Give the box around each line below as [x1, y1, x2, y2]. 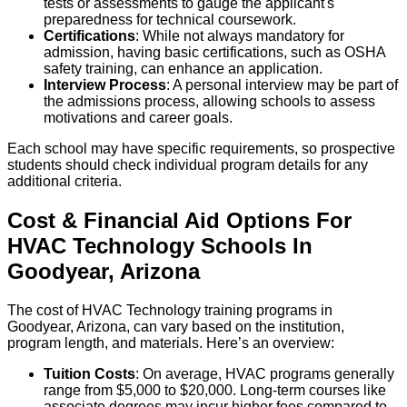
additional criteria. [7, 174, 122, 190]
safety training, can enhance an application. [44, 61, 323, 77]
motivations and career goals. [44, 110, 233, 126]
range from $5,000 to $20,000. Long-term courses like [44, 382, 386, 399]
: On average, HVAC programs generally [135, 366, 394, 382]
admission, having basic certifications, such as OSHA [44, 45, 385, 61]
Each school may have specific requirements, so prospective [7, 141, 395, 157]
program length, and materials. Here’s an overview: [7, 335, 334, 352]
